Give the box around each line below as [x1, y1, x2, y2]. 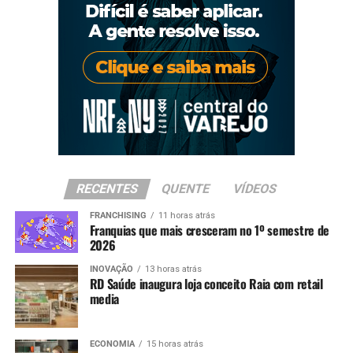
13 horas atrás [144, 264, 202, 275]
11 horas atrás [158, 210, 215, 221]
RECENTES [74, 181, 140, 197]
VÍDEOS [231, 181, 279, 197]
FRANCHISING [89, 210, 147, 221]
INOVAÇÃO [89, 264, 133, 275]
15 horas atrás [146, 339, 203, 350]
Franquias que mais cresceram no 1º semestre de [89, 221, 329, 240]
